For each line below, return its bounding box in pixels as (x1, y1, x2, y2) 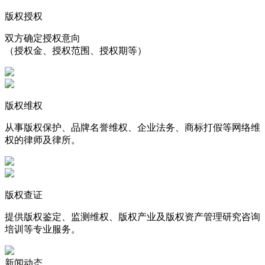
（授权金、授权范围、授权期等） (5, 45, 147, 56)
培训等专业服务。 (5, 224, 80, 234)
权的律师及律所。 (5, 134, 80, 145)
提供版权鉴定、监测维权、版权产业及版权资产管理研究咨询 (5, 211, 260, 222)
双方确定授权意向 (5, 33, 80, 43)
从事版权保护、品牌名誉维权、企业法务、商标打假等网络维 (5, 122, 260, 132)
